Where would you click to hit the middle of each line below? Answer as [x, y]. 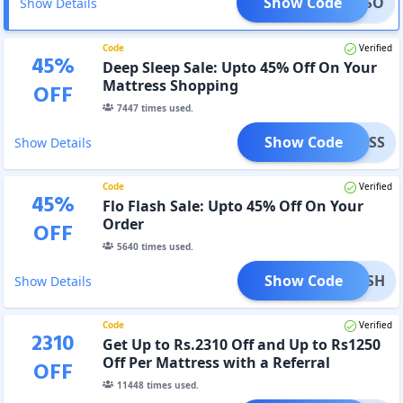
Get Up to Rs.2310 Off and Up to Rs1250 [241, 344]
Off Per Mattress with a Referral [216, 362]
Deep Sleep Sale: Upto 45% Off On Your [239, 67]
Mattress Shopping [170, 85]
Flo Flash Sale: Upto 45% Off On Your [233, 206]
